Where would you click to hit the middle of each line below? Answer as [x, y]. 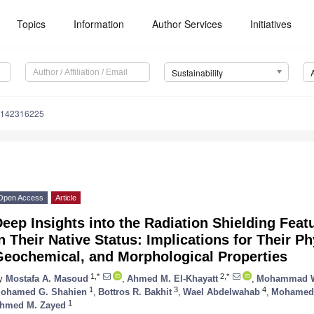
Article [66, 198]
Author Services [187, 24]
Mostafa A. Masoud [47, 278]
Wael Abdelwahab [221, 292]
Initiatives [271, 24]
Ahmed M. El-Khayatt [172, 278]
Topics [32, 24]
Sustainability [197, 73]
